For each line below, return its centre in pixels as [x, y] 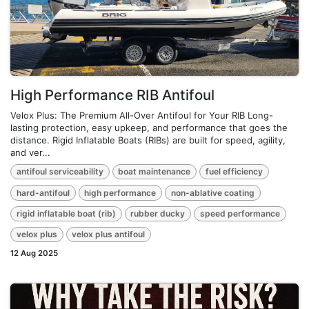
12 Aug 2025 [34, 253]
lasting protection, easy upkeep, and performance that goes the [149, 127]
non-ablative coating [212, 192]
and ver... [30, 152]
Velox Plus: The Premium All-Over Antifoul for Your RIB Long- [142, 115]
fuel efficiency [234, 172]
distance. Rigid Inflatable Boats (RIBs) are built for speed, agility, [148, 140]
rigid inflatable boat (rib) [66, 213]
